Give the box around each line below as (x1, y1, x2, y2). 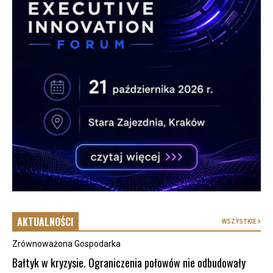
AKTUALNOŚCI (17, 214, 74, 230)
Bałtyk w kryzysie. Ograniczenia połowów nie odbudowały (12, 255, 246, 271)
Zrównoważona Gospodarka (12, 239, 121, 249)
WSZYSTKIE (222, 218, 258, 225)
